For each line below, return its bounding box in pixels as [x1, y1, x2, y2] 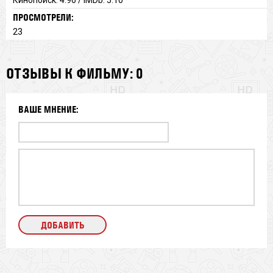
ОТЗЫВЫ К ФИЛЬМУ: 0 [6, 64, 144, 82]
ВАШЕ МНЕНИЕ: [18, 103, 79, 115]
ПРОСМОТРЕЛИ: [12, 11, 74, 23]
